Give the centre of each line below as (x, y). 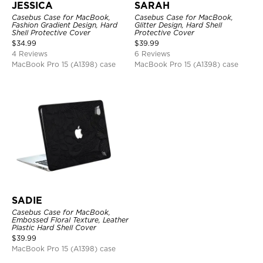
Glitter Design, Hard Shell (178, 25)
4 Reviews (30, 54)
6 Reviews (152, 54)
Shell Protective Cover (51, 33)
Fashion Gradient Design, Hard (65, 25)
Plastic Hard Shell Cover (54, 228)
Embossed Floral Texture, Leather (70, 220)
